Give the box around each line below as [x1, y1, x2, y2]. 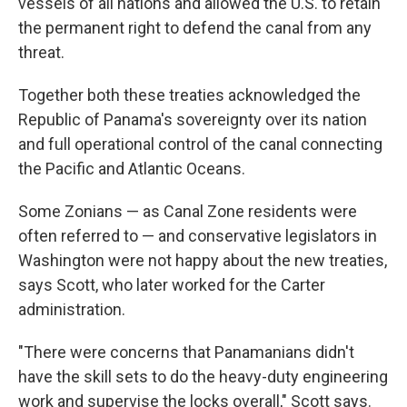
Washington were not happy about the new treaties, [18, 250, 387, 270]
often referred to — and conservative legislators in [18, 225, 377, 245]
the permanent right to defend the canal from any [18, 17, 372, 37]
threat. [18, 42, 65, 62]
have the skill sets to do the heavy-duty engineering [18, 366, 388, 386]
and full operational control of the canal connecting [18, 134, 382, 154]
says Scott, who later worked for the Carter [18, 274, 325, 294]
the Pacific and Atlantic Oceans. [18, 158, 245, 178]
